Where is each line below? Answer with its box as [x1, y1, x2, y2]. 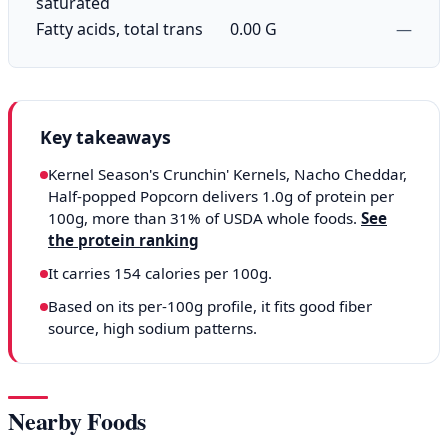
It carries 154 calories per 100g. [48, 263, 272, 284]
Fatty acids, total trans [36, 17, 203, 40]
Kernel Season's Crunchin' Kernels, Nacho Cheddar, [48, 163, 407, 184]
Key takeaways [40, 124, 171, 149]
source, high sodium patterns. [48, 318, 257, 339]
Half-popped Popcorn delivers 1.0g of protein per [48, 185, 394, 206]
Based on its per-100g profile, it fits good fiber [48, 296, 372, 317]
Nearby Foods [8, 403, 147, 439]
